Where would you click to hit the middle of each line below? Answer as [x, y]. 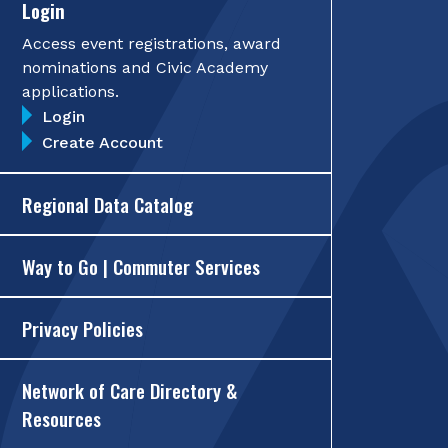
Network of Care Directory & [129, 389]
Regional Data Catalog [107, 203]
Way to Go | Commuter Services [141, 265]
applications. [70, 91]
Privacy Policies [82, 327]
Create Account [102, 142]
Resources [61, 417]
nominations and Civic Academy [145, 67]
